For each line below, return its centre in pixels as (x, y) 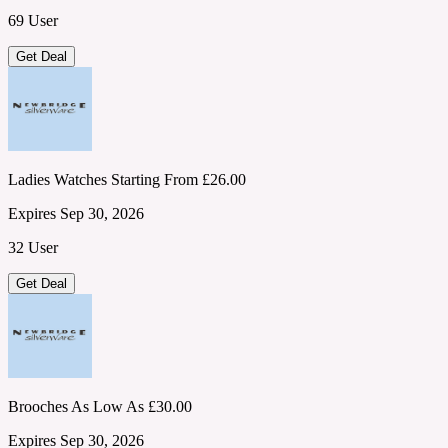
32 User (33, 248)
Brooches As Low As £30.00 (100, 407)
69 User (33, 21)
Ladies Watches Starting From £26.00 (127, 180)
